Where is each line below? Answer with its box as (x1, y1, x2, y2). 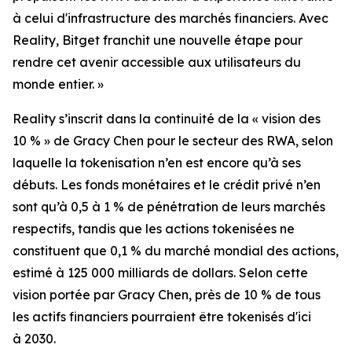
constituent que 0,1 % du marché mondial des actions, (13, 243, 339, 259)
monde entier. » (13, 76, 104, 93)
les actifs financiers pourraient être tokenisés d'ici (13, 309, 311, 325)
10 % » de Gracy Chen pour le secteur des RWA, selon (13, 133, 333, 149)
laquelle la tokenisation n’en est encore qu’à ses (13, 155, 301, 171)
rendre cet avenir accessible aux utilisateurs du (13, 54, 301, 71)
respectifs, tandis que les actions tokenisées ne (13, 221, 295, 237)
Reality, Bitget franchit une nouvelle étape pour (13, 32, 302, 49)
